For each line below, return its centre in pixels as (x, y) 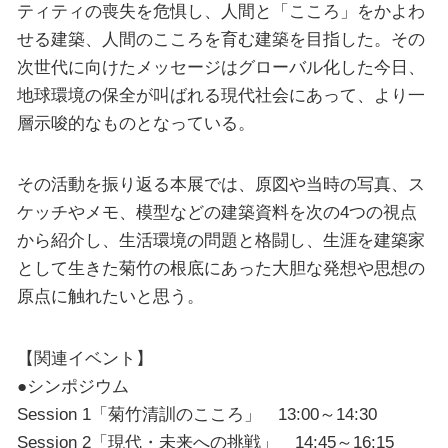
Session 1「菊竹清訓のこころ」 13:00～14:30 (196, 413)
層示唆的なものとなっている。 (135, 123)
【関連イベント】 (84, 357)
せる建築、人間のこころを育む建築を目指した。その (220, 39)
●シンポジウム (72, 385)
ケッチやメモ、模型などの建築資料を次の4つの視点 (216, 212)
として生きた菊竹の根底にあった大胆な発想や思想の (220, 268)
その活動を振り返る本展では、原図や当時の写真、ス (220, 184)
